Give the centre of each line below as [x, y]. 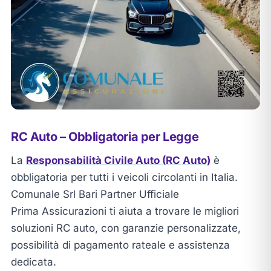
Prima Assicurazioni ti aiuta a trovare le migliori [125, 211]
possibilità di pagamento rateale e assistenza [120, 245]
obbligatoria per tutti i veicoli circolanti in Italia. [124, 177]
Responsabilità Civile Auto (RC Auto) [118, 160]
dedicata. [33, 262]
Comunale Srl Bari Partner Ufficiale [95, 194]
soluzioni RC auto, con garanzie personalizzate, [126, 228]
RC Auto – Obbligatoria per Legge [105, 136]
